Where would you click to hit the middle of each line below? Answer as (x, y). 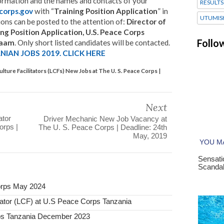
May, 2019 (150, 135)
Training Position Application (106, 11)
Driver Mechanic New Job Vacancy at (105, 118)
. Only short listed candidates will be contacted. (92, 42)
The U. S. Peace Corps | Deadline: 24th (103, 127)
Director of (146, 21)
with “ (43, 11)
